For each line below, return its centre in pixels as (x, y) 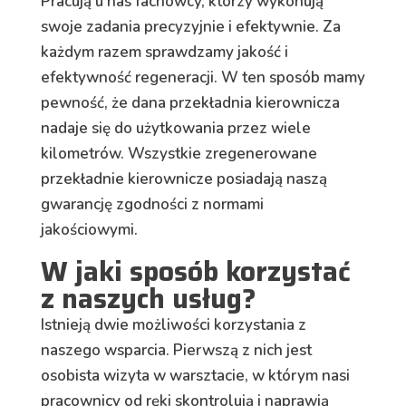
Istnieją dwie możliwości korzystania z (173, 325)
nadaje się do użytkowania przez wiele (175, 129)
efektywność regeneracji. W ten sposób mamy (203, 78)
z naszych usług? (148, 299)
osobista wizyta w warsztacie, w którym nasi (195, 376)
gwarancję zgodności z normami (152, 205)
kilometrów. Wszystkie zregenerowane (179, 154)
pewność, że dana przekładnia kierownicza (190, 103)
